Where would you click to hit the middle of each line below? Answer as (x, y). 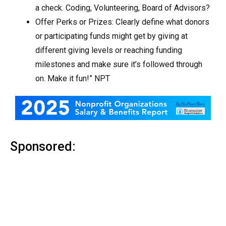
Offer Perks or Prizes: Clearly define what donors (122, 22)
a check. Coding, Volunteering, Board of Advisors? (123, 8)
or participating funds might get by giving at (111, 36)
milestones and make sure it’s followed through (119, 64)
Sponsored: (43, 146)
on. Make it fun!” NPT (73, 78)
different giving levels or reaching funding (109, 50)
